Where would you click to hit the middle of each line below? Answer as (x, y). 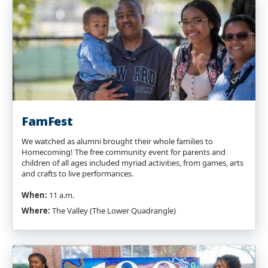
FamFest (47, 121)
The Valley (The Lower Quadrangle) (113, 211)
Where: (36, 211)
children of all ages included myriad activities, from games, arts (133, 163)
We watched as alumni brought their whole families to (117, 141)
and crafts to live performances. (78, 173)
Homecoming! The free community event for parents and (124, 152)
